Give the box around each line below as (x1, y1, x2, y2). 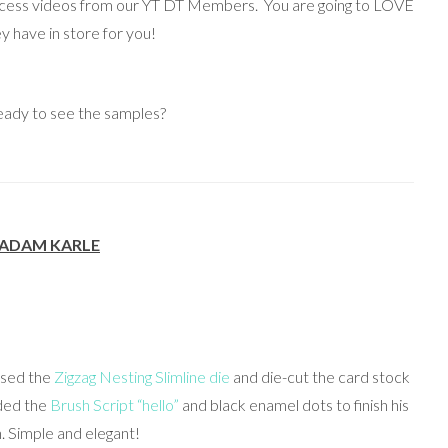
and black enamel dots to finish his (178, 395, 409, 415)
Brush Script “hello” (49, 395, 179, 415)
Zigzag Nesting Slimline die (54, 367, 230, 387)
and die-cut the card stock (230, 367, 410, 387)
